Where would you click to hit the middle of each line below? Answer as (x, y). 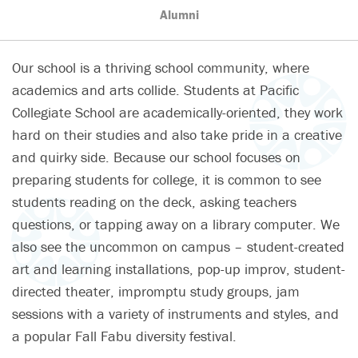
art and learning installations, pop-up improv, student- (179, 269)
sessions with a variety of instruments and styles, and (175, 314)
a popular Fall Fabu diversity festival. (124, 336)
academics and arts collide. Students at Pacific (155, 90)
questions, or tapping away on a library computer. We (176, 225)
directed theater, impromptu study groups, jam (156, 292)
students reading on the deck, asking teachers (154, 202)
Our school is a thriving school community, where (161, 68)
